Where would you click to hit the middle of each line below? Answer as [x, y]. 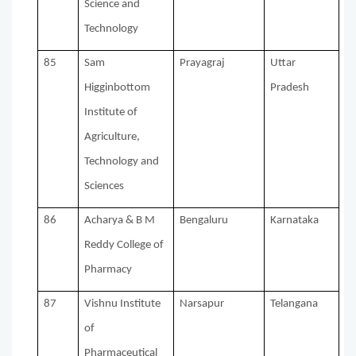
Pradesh [290, 88]
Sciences [104, 187]
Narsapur [202, 304]
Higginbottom [118, 88]
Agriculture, [112, 137]
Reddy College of [124, 246]
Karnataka [295, 221]
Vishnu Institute [123, 304]
